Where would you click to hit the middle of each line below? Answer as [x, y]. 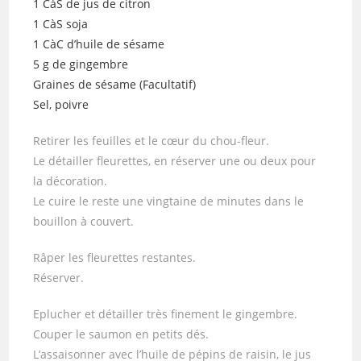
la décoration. [71, 181]
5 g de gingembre [81, 64]
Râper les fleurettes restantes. [115, 257]
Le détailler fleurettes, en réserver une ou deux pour [175, 161]
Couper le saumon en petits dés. [121, 334]
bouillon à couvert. [84, 221]
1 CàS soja [61, 24]
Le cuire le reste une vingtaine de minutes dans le [169, 201]
